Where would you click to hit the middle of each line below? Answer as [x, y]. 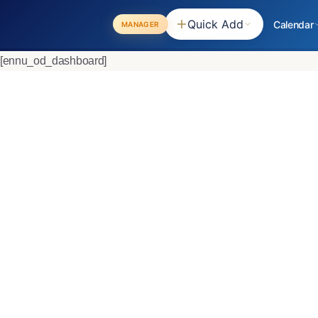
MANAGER [140, 24]
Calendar [294, 24]
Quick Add [215, 24]
